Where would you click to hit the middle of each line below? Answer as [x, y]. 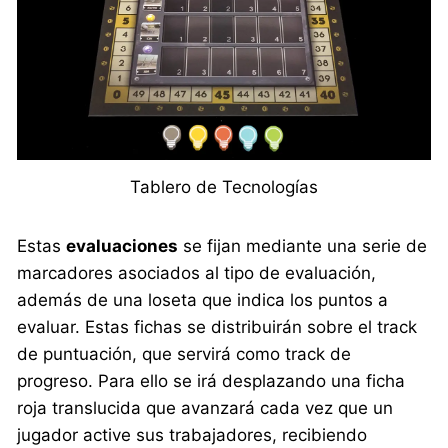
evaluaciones [122, 246]
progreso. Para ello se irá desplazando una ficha [211, 381]
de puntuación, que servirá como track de [184, 354]
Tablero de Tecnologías [224, 187]
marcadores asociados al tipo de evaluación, [197, 273]
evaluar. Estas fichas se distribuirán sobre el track [217, 327]
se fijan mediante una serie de [303, 246]
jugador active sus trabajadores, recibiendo [192, 435]
